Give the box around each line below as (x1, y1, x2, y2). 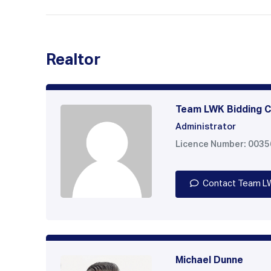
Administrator (175, 123, 236, 132)
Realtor (46, 53, 100, 69)
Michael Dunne (175, 255, 243, 266)
